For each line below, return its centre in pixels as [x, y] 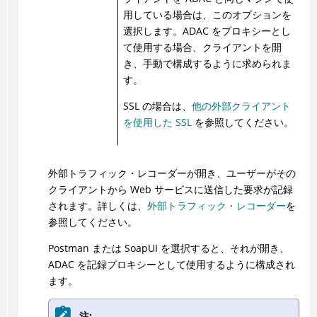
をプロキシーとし [249, 31]
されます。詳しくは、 [97, 206]
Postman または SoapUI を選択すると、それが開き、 [168, 248]
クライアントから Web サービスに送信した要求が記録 [170, 189]
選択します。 [152, 31]
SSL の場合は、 [157, 106]
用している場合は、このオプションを [207, 15]
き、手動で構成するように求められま [207, 63]
